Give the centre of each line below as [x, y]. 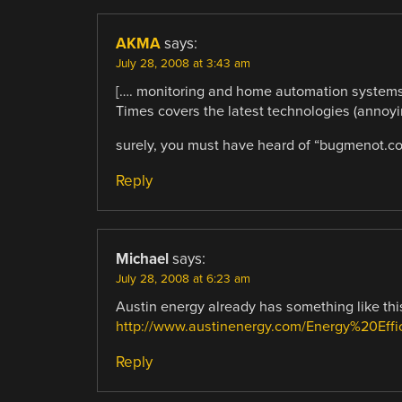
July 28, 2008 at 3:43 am [183, 63]
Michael [142, 258]
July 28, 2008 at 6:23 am [183, 279]
